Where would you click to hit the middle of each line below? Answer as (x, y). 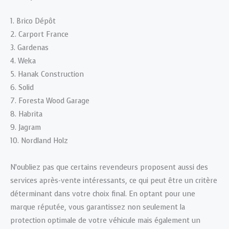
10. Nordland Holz (39, 141)
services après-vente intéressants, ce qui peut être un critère (114, 181)
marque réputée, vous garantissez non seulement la (98, 208)
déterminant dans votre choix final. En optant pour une (103, 194)
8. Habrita (26, 114)
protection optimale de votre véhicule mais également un (105, 221)
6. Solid (22, 88)
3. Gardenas (29, 48)
